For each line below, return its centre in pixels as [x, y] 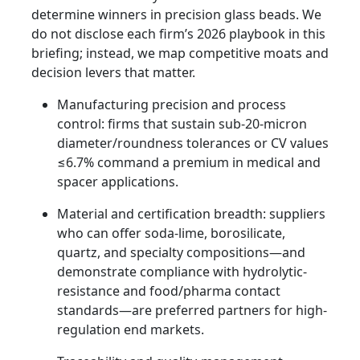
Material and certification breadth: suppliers [191, 214]
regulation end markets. [131, 330]
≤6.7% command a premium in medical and [189, 163]
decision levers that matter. [113, 73]
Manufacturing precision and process [172, 105]
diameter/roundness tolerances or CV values [193, 143]
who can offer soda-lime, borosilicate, [171, 233]
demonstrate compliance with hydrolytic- [182, 272]
